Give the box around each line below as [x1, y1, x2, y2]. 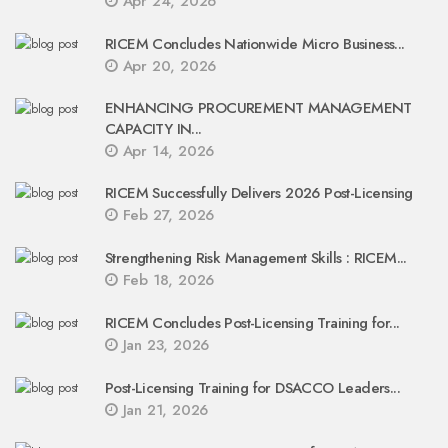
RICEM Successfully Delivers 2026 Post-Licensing [105, 182, 413, 204]
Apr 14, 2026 [117, 140, 215, 162]
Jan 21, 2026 [117, 399, 209, 421]
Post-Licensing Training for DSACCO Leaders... [105, 377, 400, 399]
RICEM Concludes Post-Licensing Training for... [105, 312, 400, 334]
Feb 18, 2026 [117, 269, 215, 291]
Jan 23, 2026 [117, 334, 210, 356]
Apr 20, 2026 [117, 55, 217, 77]
